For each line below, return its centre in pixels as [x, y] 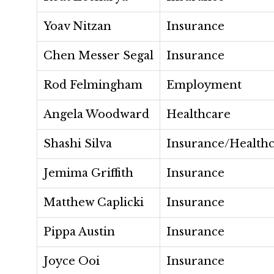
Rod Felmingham [93, 85]
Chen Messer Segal [98, 56]
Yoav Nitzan [77, 26]
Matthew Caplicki [94, 202]
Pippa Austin [79, 232]
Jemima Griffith [88, 173]
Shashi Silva [78, 144]
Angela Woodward [96, 114]
